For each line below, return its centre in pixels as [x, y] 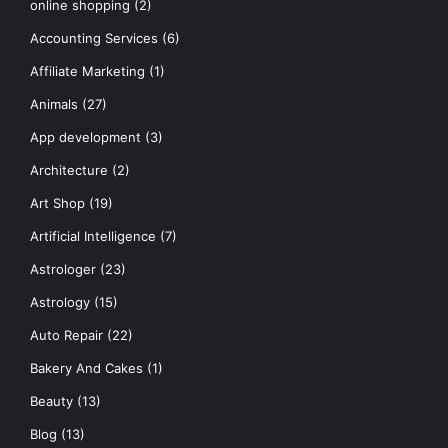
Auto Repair [66, 334]
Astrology [60, 301]
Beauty [51, 400]
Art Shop [57, 202]
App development [85, 136]
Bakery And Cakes [86, 367]
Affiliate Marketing [87, 70]
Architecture [69, 169]
